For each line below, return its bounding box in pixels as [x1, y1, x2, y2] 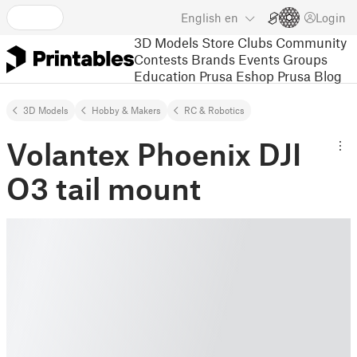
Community [276, 33, 347, 50]
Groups [283, 50, 328, 67]
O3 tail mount [6, 170, 201, 206]
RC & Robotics [184, 104, 245, 116]
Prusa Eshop [199, 67, 274, 84]
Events [238, 50, 280, 67]
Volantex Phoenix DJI [6, 135, 301, 172]
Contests [134, 50, 188, 67]
